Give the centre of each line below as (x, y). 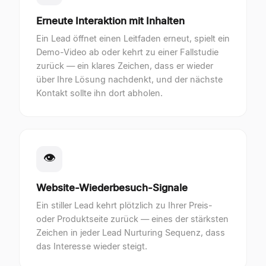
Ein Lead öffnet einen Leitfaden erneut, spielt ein (133, 38)
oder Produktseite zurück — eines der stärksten (132, 219)
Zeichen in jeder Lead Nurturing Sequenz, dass (131, 232)
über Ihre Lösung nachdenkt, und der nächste (129, 79)
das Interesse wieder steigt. (92, 246)
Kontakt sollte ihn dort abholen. (99, 93)
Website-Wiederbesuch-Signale (112, 188)
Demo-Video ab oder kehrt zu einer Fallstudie (127, 52)
